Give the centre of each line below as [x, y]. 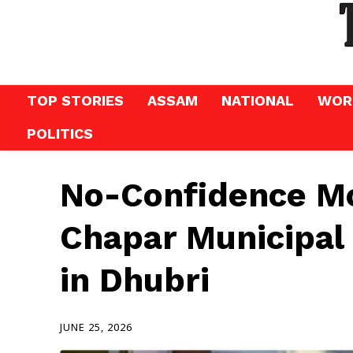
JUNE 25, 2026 [96, 327]
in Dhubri [135, 280]
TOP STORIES [75, 100]
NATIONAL [258, 100]
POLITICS [60, 134]
